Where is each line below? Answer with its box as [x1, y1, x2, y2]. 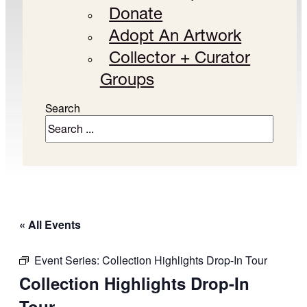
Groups [99, 69, 154, 90]
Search [45, 101, 80, 116]
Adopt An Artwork [109, 25, 242, 46]
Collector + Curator [109, 47, 251, 68]
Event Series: [34, 251, 102, 268]
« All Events [19, 216, 81, 232]
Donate [109, 3, 163, 24]
